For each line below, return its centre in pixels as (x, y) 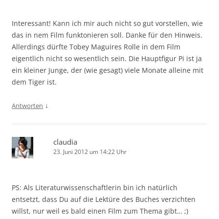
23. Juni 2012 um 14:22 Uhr (90, 152)
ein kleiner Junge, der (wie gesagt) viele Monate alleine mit (108, 70)
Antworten (27, 105)
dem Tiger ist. (34, 82)
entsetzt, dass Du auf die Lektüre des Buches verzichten (104, 199)
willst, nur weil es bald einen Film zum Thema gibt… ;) (100, 211)
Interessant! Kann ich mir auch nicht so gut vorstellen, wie (107, 23)
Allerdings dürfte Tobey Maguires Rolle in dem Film (96, 46)
